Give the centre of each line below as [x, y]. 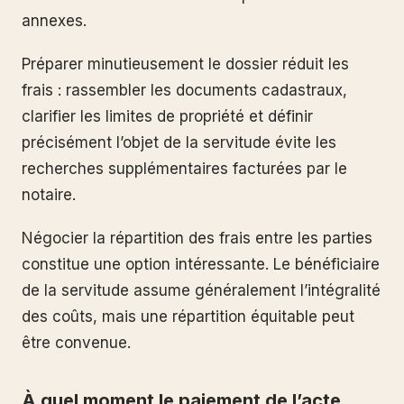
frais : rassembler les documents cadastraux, [184, 90]
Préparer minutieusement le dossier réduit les [185, 64]
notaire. [49, 195]
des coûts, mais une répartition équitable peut [188, 316]
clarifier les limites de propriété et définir [167, 116]
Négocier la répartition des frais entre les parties [197, 238]
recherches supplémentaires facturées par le [184, 169]
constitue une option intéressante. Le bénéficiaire [201, 264]
